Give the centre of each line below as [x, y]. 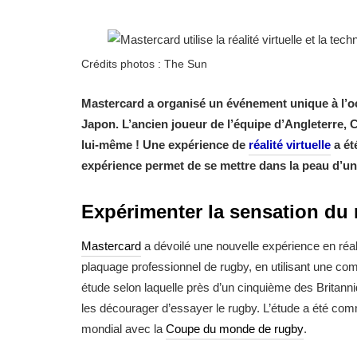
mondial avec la [124, 329]
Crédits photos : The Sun [144, 64]
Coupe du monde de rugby [235, 329]
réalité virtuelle [290, 145]
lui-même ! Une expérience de [165, 145]
